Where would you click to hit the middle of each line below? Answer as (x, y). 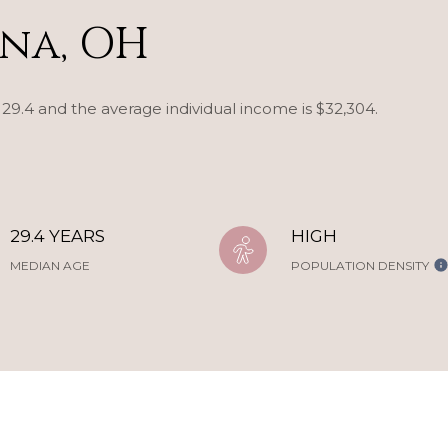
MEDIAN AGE (50, 265)
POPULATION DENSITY (360, 265)
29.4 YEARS (57, 236)
